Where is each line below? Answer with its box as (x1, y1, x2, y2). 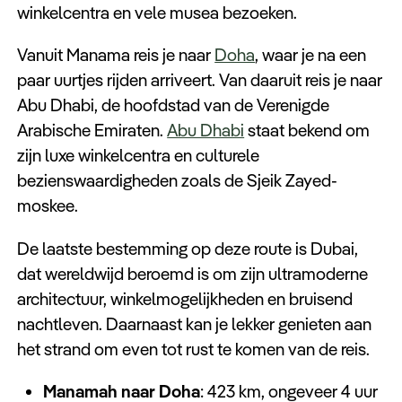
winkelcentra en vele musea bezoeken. (17, 2, 298, 24)
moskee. (17, 195, 79, 217)
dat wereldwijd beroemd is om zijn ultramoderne (17, 262, 369, 284)
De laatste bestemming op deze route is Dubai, (17, 237, 359, 259)
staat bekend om (244, 119, 371, 142)
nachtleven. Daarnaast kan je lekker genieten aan (17, 312, 372, 335)
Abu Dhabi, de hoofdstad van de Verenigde (17, 94, 330, 117)
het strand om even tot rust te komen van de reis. (17, 337, 371, 360)
